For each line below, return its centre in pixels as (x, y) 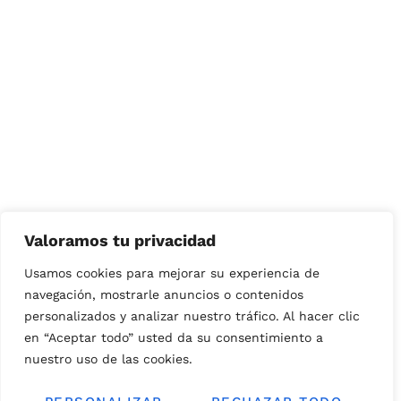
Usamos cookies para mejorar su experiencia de (172, 273)
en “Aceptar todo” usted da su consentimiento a (174, 337)
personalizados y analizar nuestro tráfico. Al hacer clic (192, 316)
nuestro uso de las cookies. (108, 359)
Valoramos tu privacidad (120, 240)
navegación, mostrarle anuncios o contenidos (164, 294)
